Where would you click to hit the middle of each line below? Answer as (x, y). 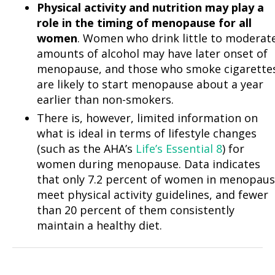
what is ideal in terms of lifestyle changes (147, 134)
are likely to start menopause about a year (150, 84)
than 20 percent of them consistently (136, 210)
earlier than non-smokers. (105, 100)
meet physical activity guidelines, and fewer (153, 195)
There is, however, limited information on (147, 118)
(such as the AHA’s (86, 149)
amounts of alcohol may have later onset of (152, 54)
